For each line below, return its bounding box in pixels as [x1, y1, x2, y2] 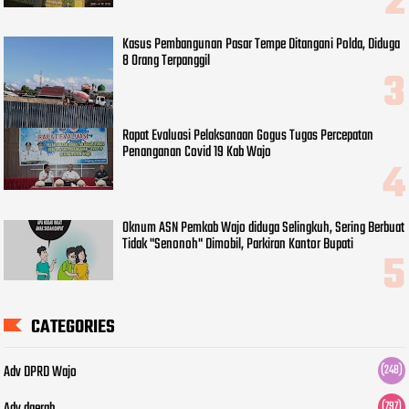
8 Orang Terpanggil [122, 49, 211, 74]
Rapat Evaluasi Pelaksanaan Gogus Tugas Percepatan [122, 124, 374, 149]
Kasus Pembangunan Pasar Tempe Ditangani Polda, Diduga [122, 33, 401, 58]
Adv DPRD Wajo [4, 361, 78, 385]
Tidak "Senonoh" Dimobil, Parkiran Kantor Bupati [122, 232, 354, 257]
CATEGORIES [31, 313, 116, 342]
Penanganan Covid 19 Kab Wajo [122, 141, 272, 165]
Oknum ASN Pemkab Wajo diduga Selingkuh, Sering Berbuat [122, 215, 405, 240]
